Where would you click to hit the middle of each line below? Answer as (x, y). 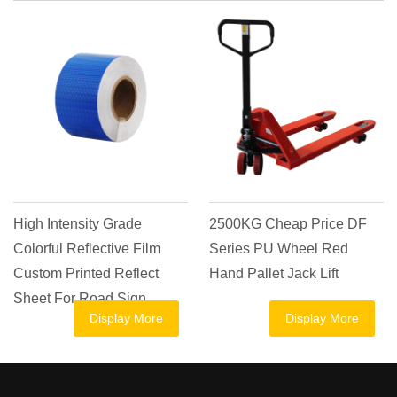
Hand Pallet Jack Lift (274, 273)
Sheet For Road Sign (80, 298)
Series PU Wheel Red (279, 249)
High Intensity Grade (78, 224)
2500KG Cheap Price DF (288, 224)
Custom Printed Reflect (86, 273)
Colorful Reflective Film (87, 249)
